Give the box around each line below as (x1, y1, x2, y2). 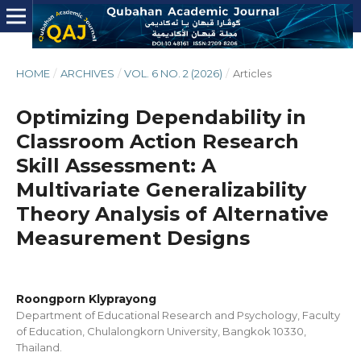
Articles (232, 67, 272, 80)
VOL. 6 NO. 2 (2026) (124, 67, 223, 80)
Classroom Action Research (16, 130, 299, 153)
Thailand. (16, 341, 62, 354)
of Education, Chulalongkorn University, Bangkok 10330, (16, 325, 306, 338)
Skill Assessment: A (16, 154, 216, 177)
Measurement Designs (16, 226, 250, 250)
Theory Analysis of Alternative (16, 202, 329, 226)
